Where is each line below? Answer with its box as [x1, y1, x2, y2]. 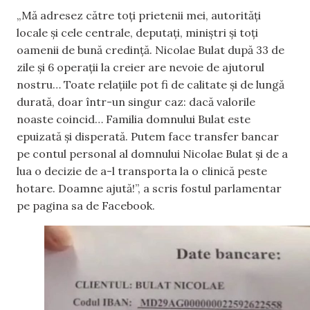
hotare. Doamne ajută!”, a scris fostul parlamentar [17, 181, 282, 195]
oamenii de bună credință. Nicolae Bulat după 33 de [17, 42, 284, 57]
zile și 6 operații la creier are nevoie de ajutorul [17, 60, 264, 74]
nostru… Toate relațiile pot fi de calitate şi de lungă [17, 77, 284, 91]
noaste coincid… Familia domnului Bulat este [17, 111, 250, 126]
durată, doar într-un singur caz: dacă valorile [17, 94, 255, 109]
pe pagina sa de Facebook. [17, 198, 155, 212]
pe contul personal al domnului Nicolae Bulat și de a [17, 146, 288, 161]
